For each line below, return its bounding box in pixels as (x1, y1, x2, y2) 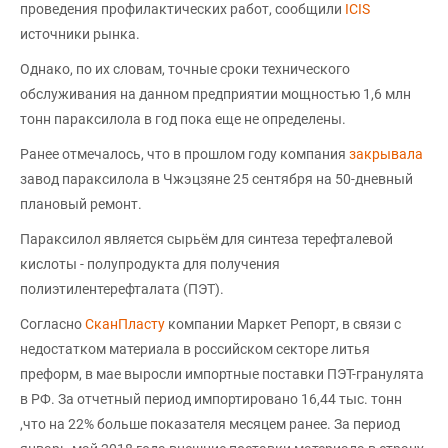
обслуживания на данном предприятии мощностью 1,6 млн (20, 86, 411, 102)
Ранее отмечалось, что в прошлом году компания (20, 146, 349, 162)
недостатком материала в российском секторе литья (20, 341, 370, 357)
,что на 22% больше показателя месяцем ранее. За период (20, 416, 400, 432)
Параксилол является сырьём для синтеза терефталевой (20, 231, 393, 247)
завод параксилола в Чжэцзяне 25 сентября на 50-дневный (20, 171, 413, 187)
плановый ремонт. (20, 196, 142, 212)
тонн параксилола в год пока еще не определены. (20, 111, 346, 127)
